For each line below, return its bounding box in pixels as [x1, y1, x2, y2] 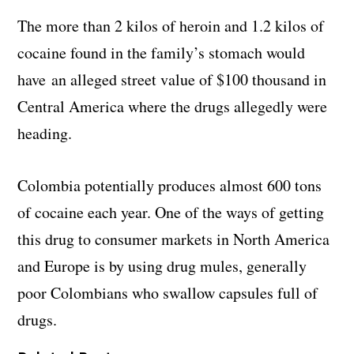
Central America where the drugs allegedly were [17, 96, 328, 118]
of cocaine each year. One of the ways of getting [17, 201, 325, 224]
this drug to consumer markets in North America [17, 228, 330, 250]
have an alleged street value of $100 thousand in [17, 69, 327, 91]
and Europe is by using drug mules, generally [17, 255, 307, 277]
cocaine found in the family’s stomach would [17, 42, 306, 64]
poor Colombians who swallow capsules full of [17, 282, 318, 304]
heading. [17, 122, 73, 145]
